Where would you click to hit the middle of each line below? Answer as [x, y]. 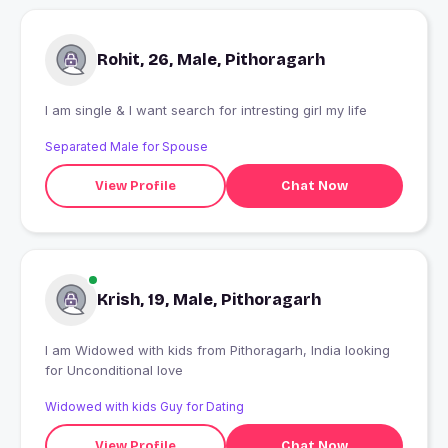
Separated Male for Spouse [126, 147]
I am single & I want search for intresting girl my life [206, 110]
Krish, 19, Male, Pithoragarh [209, 300]
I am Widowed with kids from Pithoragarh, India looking [121, 350]
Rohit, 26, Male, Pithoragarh [211, 60]
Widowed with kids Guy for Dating [144, 407]
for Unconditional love [114, 370]
